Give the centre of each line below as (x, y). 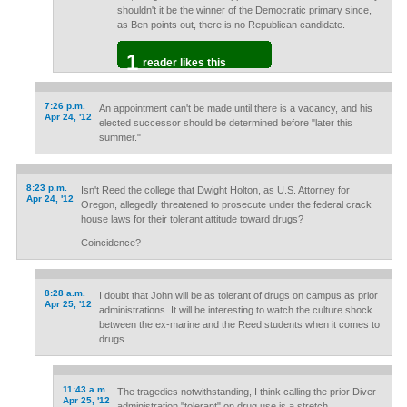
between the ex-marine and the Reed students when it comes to (239, 324)
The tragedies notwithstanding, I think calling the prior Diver (246, 392)
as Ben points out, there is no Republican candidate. (231, 25)
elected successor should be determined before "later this (225, 123)
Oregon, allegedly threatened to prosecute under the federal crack (226, 204)
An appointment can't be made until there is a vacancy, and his (235, 108)
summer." (119, 137)
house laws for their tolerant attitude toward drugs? (192, 219)
